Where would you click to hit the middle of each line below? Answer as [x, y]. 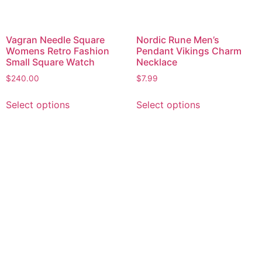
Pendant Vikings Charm [189, 51]
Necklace [156, 62]
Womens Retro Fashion [58, 51]
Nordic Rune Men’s [177, 39]
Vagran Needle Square [55, 39]
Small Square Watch [50, 62]
